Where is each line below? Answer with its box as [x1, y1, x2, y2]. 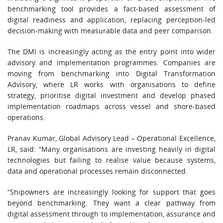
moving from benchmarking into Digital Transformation [7, 68, 216, 78]
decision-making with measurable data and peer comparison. [7, 25, 213, 35]
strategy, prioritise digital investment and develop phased [7, 90, 216, 100]
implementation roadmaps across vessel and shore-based [7, 101, 216, 111]
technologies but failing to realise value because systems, [7, 155, 216, 165]
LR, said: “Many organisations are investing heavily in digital [7, 144, 216, 154]
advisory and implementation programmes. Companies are [7, 57, 216, 67]
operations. [7, 112, 45, 122]
